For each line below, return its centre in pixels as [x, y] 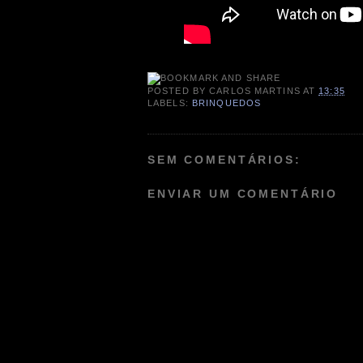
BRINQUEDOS [226, 102]
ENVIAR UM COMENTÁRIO [243, 193]
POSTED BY [179, 90]
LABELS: [170, 102]
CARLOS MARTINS [255, 90]
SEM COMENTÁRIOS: [224, 160]
